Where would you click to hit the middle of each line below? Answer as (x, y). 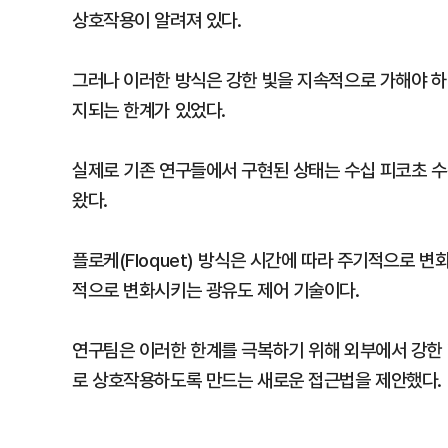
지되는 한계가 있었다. (149, 110)
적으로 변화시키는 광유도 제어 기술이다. (216, 290)
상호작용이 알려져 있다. (157, 20)
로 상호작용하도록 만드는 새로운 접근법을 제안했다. (257, 380)
